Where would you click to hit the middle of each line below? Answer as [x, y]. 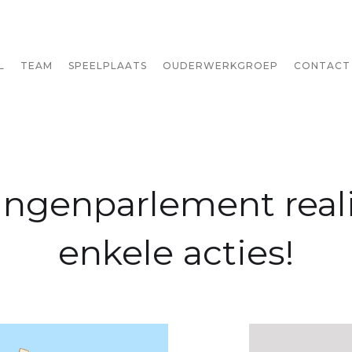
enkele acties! [176, 252]
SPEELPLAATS [108, 66]
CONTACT [322, 66]
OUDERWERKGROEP [220, 66]
